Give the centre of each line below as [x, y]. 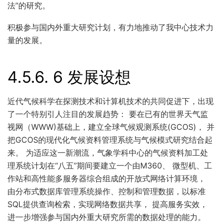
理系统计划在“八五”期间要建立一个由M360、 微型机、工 [110, 166]
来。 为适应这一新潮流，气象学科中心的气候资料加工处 [108, 153]
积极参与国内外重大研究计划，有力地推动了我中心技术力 [111, 28]
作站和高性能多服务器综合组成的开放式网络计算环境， [107, 179]
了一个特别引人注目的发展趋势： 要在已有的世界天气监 [108, 114]
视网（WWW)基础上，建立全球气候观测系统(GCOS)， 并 [111, 127]
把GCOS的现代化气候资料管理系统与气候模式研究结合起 [110, 140]
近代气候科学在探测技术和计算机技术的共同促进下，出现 [111, 101]
